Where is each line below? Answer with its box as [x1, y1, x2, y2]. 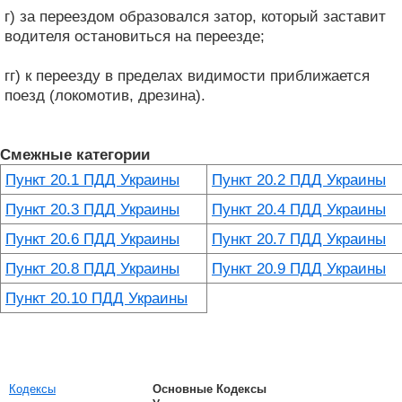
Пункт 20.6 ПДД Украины [5, 230, 179, 248]
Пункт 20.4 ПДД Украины [212, 200, 386, 218]
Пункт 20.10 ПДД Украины [5, 289, 188, 307]
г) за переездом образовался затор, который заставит [4, 7, 386, 25]
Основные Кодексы [153, 382, 267, 396]
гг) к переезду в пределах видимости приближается [4, 66, 370, 84]
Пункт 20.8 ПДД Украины [5, 259, 179, 277]
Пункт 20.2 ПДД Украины [212, 170, 386, 188]
